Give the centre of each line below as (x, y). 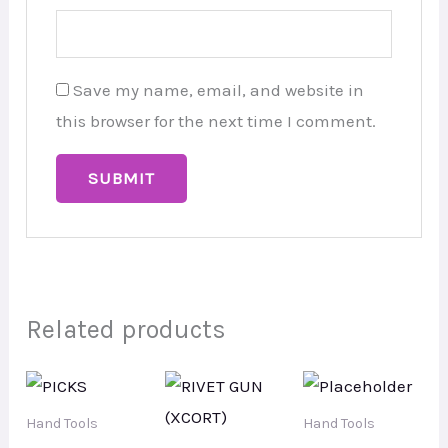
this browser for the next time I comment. (215, 120)
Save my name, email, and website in (218, 89)
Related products (126, 329)
